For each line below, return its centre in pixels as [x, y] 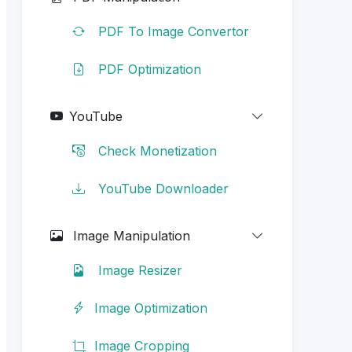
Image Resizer [138, 270]
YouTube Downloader [161, 188]
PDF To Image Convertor [172, 31]
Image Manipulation [130, 235]
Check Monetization [156, 150]
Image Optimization [151, 308]
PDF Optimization [148, 69]
